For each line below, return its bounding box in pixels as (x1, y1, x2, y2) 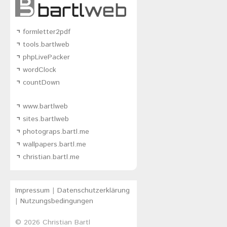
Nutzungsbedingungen (20, 196, 93, 206)
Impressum (15, 185, 50, 196)
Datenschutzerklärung (57, 185, 130, 196)
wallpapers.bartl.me (23, 139, 86, 150)
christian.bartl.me (23, 152, 80, 163)
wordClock (23, 65, 56, 75)
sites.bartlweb (23, 113, 69, 124)
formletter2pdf (23, 26, 70, 37)
